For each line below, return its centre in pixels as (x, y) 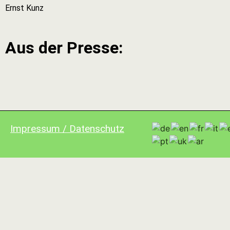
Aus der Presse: (64, 47)
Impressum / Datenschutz (67, 128)
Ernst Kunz (24, 8)
